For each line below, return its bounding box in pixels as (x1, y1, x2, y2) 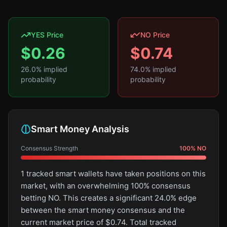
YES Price (31, 30, 63, 39)
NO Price (140, 30, 170, 39)
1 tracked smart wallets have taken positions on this (21, 169, 206, 178)
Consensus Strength (21, 144, 78, 152)
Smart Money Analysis (31, 124, 129, 134)
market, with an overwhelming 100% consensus (21, 181, 191, 191)
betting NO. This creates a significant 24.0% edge (21, 193, 197, 203)
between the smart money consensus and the (21, 205, 185, 215)
